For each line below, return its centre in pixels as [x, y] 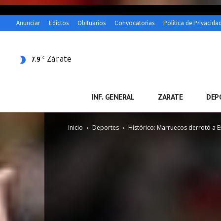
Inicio [75, 128]
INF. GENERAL [113, 99]
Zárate [59, 60]
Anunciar [28, 23]
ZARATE [170, 99]
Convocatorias [134, 23]
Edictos [59, 23]
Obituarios [92, 23]
